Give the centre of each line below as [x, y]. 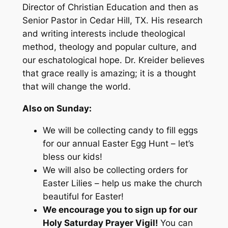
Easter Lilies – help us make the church [122, 183]
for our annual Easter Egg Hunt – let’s [118, 144]
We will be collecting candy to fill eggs [120, 131]
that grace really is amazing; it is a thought [109, 74]
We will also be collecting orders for [115, 170]
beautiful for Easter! [83, 197]
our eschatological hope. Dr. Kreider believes [113, 60]
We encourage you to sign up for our [120, 210]
